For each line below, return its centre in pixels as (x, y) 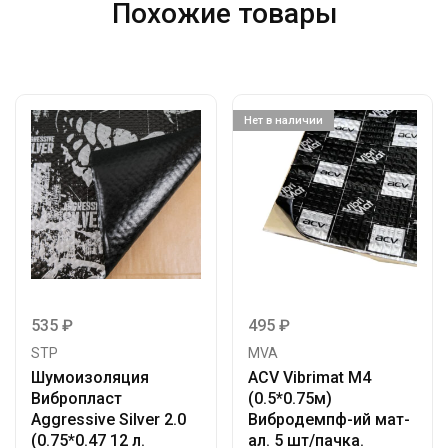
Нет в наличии (283, 120)
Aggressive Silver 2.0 (108, 420)
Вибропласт (76, 399)
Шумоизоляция (90, 378)
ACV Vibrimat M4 (309, 378)
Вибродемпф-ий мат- (328, 420)
